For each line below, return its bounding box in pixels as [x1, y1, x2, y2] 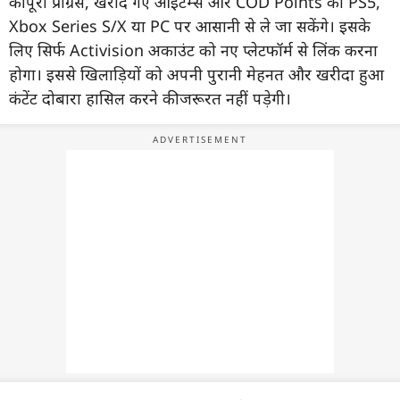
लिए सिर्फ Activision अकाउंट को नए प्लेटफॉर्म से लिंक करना [9, 38, 378, 61]
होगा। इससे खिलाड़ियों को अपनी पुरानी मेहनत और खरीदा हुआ [9, 62, 384, 85]
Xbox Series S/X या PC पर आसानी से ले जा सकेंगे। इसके [9, 14, 371, 37]
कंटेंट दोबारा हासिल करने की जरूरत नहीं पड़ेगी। [9, 87, 291, 109]
